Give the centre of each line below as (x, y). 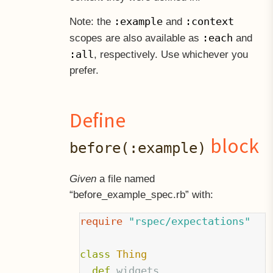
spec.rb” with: (182, 194)
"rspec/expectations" (190, 222)
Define (97, 120)
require (101, 222)
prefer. (84, 70)
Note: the (91, 21)
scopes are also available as (136, 38)
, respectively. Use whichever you (171, 54)
